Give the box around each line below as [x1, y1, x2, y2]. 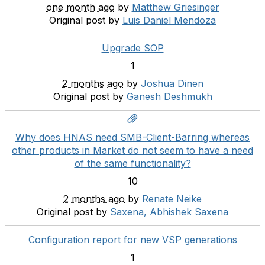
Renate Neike [142, 193, 202, 205]
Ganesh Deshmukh [126, 91, 212, 102]
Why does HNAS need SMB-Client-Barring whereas [15, 131, 250, 143]
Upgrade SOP [101, 42, 164, 54]
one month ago [46, 1, 115, 13]
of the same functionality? [74, 157, 191, 169]
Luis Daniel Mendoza [122, 14, 216, 26]
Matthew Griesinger [131, 1, 219, 13]
